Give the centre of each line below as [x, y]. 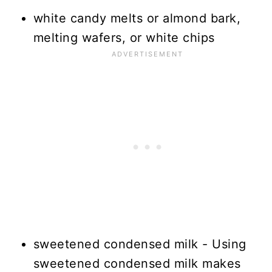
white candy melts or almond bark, [137, 18]
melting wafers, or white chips [124, 37]
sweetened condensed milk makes [137, 263]
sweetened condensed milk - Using [140, 244]
